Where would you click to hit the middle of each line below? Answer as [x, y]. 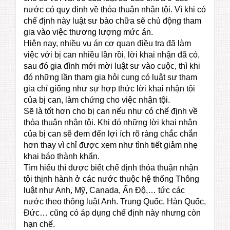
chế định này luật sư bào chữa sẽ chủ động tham [112, 21]
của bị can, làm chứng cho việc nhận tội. [97, 100]
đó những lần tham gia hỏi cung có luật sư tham [110, 78]
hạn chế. [39, 224]
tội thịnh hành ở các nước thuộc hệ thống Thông [111, 179]
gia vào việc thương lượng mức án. [88, 32]
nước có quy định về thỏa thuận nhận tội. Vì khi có [115, 10]
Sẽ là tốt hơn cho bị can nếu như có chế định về [111, 111]
